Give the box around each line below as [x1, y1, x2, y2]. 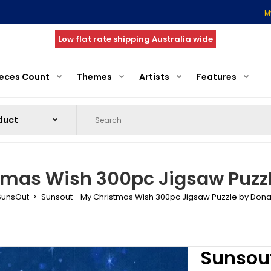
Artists [139, 71, 169, 83]
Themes [77, 71, 112, 83]
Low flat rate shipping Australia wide [58, 33, 213, 45]
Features [197, 71, 237, 83]
